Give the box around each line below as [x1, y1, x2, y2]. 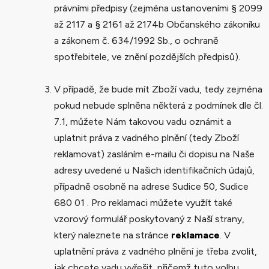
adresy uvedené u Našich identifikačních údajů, [54, 164, 255, 176]
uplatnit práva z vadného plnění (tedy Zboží [54, 131, 239, 144]
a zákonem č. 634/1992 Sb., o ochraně [54, 34, 219, 46]
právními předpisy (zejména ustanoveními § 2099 [54, 2, 262, 14]
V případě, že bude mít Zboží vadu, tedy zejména [54, 83, 262, 95]
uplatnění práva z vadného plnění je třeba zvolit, [54, 245, 257, 257]
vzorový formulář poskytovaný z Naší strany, [54, 213, 244, 225]
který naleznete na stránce [54, 229, 171, 241]
